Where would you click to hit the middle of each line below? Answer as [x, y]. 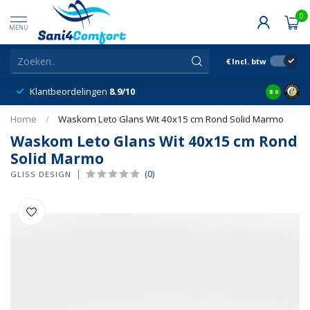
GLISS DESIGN [41, 174]
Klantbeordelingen [70, 91]
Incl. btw [249, 61]
